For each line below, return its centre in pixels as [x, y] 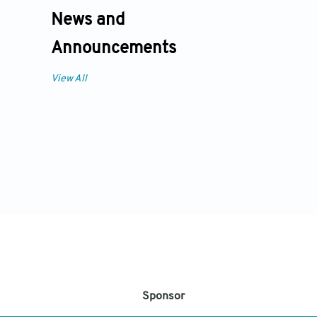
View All [69, 79]
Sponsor [164, 296]
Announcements [114, 48]
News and [88, 20]
